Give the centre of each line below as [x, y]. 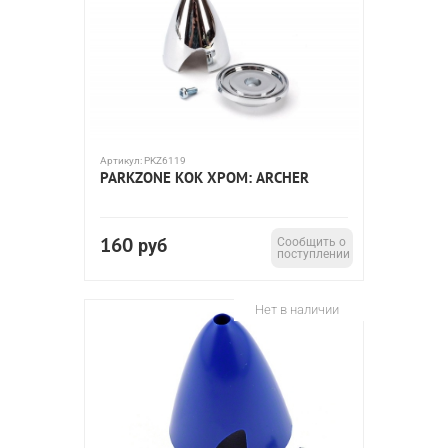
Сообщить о [311, 242]
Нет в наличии [297, 309]
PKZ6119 [165, 160]
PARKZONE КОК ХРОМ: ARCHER [204, 177]
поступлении [313, 254]
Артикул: [122, 160]
